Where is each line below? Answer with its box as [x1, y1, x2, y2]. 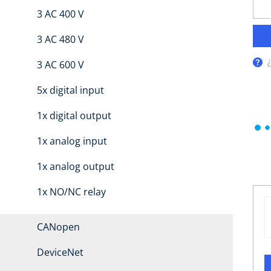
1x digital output [36, 109, 111, 123]
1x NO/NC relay [36, 185, 106, 199]
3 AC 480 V [36, 33, 84, 47]
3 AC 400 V [36, 7, 84, 21]
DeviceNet [36, 246, 83, 260]
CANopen [36, 220, 80, 234]
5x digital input [36, 83, 104, 97]
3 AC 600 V [36, 58, 84, 72]
